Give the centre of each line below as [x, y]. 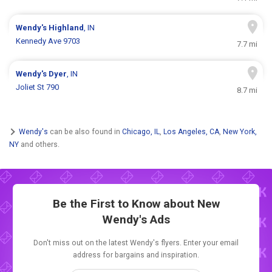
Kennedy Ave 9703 [48, 41]
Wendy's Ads [136, 220]
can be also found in [85, 131]
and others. [39, 144]
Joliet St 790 [38, 87]
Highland [66, 28]
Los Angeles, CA [191, 131]
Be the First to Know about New [136, 204]
